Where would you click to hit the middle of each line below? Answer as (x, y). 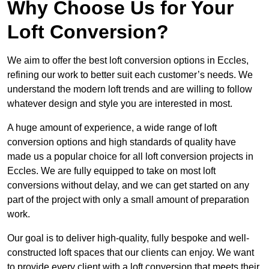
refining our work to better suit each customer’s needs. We (130, 75)
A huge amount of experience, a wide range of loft (112, 128)
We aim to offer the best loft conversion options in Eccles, (128, 61)
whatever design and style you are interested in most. (120, 104)
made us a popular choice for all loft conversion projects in (130, 157)
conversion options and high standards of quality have (122, 142)
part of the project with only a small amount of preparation (128, 200)
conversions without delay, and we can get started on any (128, 186)
